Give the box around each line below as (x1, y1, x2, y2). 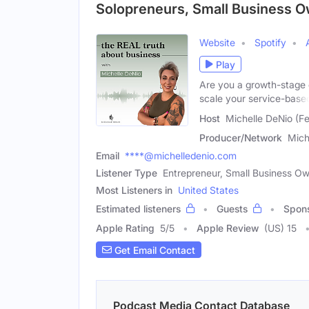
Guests (217, 203, 248, 215)
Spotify (255, 37, 286, 49)
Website (199, 37, 235, 49)
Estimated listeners (96, 203, 181, 215)
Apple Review (197, 222, 259, 234)
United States (178, 184, 239, 196)
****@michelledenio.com (125, 150, 237, 161)
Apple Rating (96, 222, 154, 234)
